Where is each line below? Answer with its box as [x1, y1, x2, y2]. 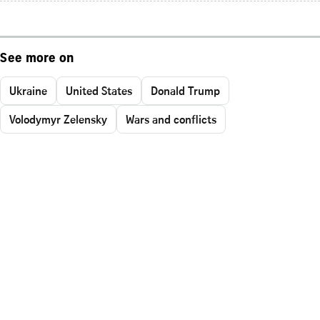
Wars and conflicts [126, 111, 216, 127]
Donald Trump [151, 82, 220, 99]
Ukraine [9, 82, 47, 99]
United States [66, 82, 132, 99]
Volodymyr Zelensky [9, 111, 107, 127]
